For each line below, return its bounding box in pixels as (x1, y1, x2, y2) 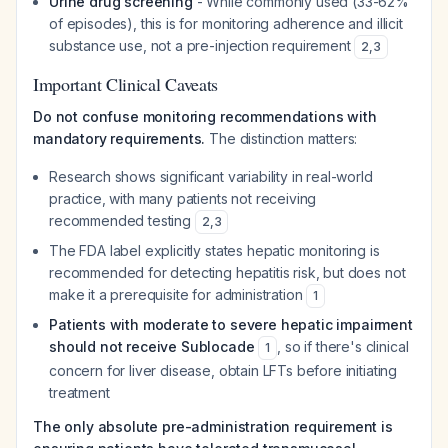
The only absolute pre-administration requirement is (33, 418, 393, 435)
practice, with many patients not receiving (49, 190, 317, 207)
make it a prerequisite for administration (49, 286, 307, 303)
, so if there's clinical (277, 338, 409, 355)
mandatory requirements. (33, 130, 206, 147)
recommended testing (49, 212, 195, 229)
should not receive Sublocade (49, 338, 255, 355)
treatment (49, 384, 110, 401)
